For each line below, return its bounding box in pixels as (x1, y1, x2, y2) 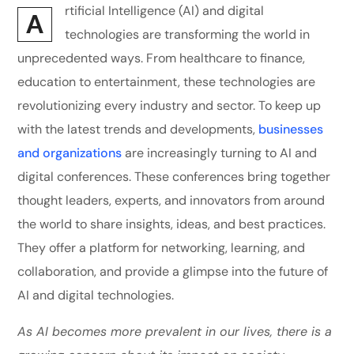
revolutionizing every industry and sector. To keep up (17, 97, 322, 115)
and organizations (17, 145, 122, 162)
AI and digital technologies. (17, 287, 175, 304)
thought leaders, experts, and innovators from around (17, 192, 326, 209)
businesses (258, 121, 324, 138)
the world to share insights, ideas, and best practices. (17, 216, 326, 233)
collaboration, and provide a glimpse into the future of (17, 263, 329, 281)
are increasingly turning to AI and (122, 145, 318, 162)
